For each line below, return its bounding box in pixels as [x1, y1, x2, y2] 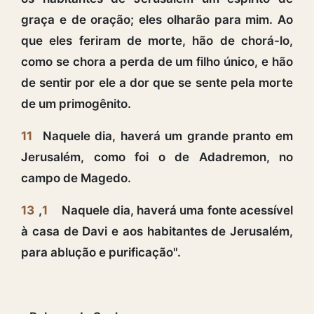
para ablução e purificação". [21, 245, 181, 259]
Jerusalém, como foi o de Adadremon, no [21, 149, 293, 164]
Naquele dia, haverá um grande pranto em [38, 128, 293, 143]
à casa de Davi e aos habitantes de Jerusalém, [21, 224, 293, 238]
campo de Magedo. [21, 170, 131, 185]
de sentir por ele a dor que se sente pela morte [21, 75, 293, 90]
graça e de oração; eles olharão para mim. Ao [21, 12, 293, 27]
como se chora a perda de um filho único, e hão [21, 54, 293, 69]
